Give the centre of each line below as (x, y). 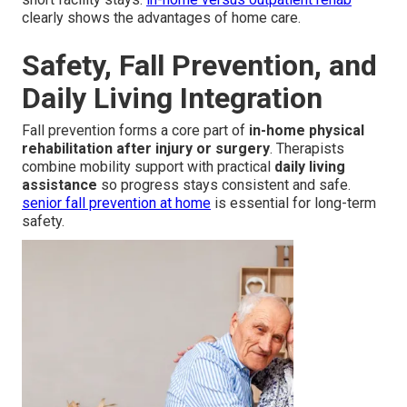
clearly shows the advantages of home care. (161, 17)
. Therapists (307, 148)
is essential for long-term (293, 203)
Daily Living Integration (172, 98)
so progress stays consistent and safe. (224, 184)
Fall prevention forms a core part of (135, 130)
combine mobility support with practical (148, 166)
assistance (60, 184)
